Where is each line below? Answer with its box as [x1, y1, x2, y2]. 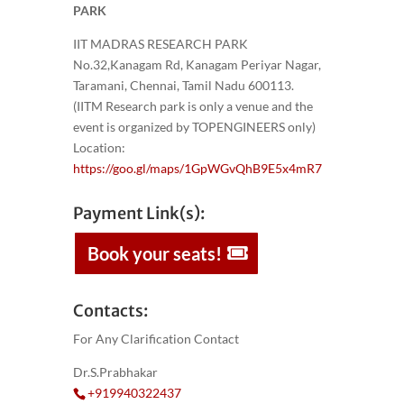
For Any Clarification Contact [72, 330, 239, 346]
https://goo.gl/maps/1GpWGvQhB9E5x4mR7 [72, 160, 322, 176]
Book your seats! [87, 242, 222, 264]
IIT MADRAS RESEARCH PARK [72, 35, 248, 51]
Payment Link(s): [72, 202, 205, 224]
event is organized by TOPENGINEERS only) [72, 118, 316, 134]
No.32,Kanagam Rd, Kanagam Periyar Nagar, [72, 56, 321, 72]
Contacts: [72, 299, 148, 321]
